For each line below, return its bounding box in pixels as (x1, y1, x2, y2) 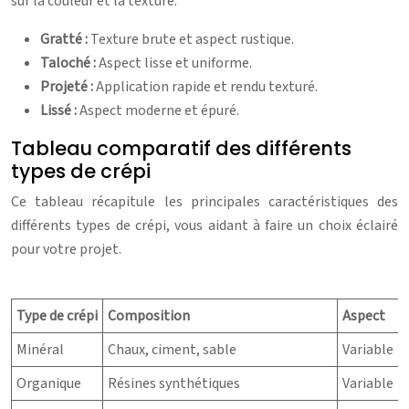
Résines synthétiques (108, 372, 240, 393)
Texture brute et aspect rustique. (90, 28, 294, 49)
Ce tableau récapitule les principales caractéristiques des (11, 191, 398, 212)
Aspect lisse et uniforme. (99, 52, 252, 73)
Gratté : (40, 28, 90, 49)
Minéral (16, 339, 64, 360)
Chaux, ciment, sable (108, 339, 236, 360)
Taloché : (40, 52, 99, 73)
